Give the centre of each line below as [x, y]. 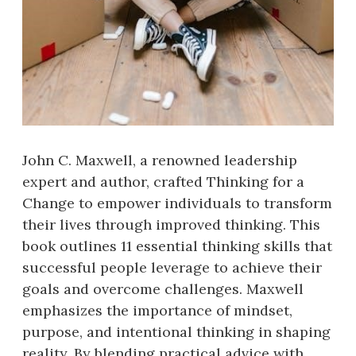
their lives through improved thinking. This [171, 224]
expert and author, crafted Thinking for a [163, 181]
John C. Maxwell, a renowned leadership [160, 160]
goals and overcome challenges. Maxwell [163, 288]
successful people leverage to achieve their [172, 267]
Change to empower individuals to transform [177, 203]
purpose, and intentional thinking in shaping [176, 331]
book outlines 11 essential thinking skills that [177, 246]
